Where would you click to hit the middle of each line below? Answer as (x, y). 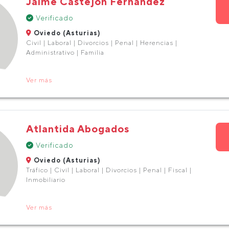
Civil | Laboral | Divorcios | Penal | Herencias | (101, 43)
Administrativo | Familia (65, 52)
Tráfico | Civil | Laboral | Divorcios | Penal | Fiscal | (109, 170)
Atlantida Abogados (77, 129)
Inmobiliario (45, 180)
